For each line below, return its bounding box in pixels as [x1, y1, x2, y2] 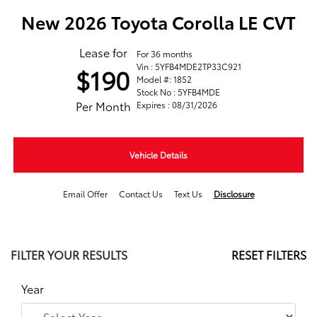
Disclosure [213, 188, 255, 200]
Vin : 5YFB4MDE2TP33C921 [137, 60, 241, 73]
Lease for [79, 44, 127, 61]
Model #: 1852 [137, 73, 192, 86]
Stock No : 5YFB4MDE [137, 86, 220, 98]
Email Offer [62, 188, 108, 200]
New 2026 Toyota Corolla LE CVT [21, 9, 296, 35]
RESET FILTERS [231, 246, 306, 263]
